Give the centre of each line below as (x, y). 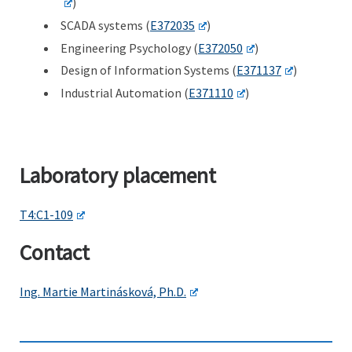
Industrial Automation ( (125, 93)
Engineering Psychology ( (129, 48)
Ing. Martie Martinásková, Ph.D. (103, 291)
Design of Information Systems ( (148, 70)
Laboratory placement (118, 176)
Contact (55, 253)
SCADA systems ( (105, 25)
